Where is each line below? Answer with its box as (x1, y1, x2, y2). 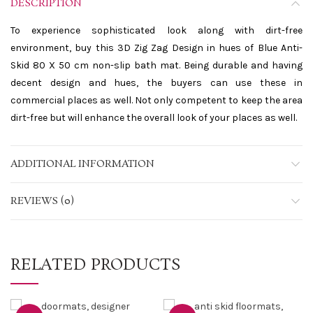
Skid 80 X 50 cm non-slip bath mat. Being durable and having (10, 59, 303, 72)
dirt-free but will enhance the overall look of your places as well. (10, 112, 297, 124)
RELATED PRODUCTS (10, 254, 181, 277)
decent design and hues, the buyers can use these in (10, 77, 303, 89)
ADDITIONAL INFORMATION (10, 157, 154, 172)
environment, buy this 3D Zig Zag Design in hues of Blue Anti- (10, 42, 303, 54)
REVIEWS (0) (10, 194, 74, 209)
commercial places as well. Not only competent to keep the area (10, 94, 303, 107)
